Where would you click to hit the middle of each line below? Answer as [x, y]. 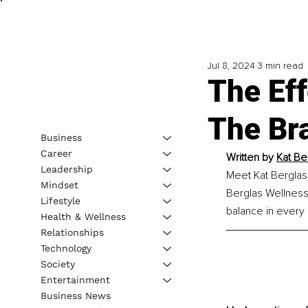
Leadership [66, 169]
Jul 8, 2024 [231, 66]
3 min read [280, 66]
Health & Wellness [83, 216]
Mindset [59, 185]
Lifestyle [60, 200]
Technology [66, 248]
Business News [75, 295]
